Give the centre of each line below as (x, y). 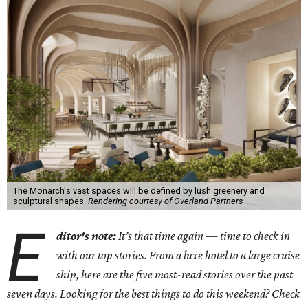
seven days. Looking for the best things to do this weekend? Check (153, 294)
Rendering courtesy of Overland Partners (165, 201)
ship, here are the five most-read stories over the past (175, 274)
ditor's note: (88, 236)
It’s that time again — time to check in (205, 236)
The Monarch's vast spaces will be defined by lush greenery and (139, 191)
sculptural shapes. (50, 201)
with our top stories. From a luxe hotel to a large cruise (178, 255)
